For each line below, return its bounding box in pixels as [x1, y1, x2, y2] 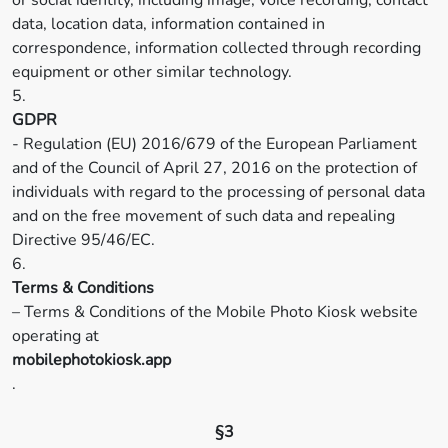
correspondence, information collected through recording [12, 37, 421, 59]
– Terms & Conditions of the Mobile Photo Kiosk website [12, 301, 418, 323]
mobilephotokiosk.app [12, 349, 171, 371]
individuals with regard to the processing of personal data [12, 181, 425, 203]
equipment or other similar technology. [12, 61, 292, 83]
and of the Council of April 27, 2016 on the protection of [12, 157, 417, 179]
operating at [12, 325, 99, 347]
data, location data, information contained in [12, 13, 325, 35]
